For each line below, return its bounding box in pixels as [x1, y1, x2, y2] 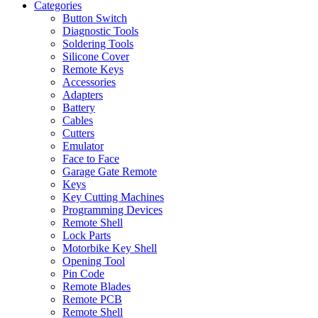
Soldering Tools [62, 38, 133, 50]
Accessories [62, 76, 116, 88]
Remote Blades [62, 280, 131, 292]
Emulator [62, 140, 104, 152]
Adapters [62, 89, 103, 101]
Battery [62, 102, 95, 114]
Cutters [62, 127, 94, 139]
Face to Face [62, 153, 119, 165]
